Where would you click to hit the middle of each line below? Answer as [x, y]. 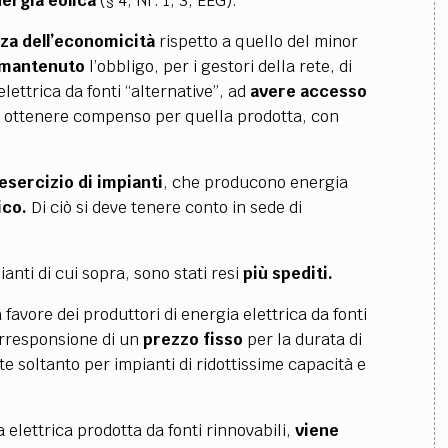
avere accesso [308, 91]
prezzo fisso [192, 339]
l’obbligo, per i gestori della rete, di [218, 66]
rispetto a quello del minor [256, 41]
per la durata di [302, 339]
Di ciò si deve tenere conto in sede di [164, 207]
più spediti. [287, 273]
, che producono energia [255, 182]
